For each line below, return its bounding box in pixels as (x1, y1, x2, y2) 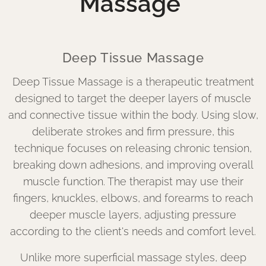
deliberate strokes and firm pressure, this (31, 125, 235, 138)
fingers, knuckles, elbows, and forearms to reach (13, 192, 253, 204)
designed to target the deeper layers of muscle (15, 92, 251, 104)
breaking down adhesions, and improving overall (12, 159, 254, 171)
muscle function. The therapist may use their (23, 175, 243, 188)
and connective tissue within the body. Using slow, (8, 109, 258, 121)
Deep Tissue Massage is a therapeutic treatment (12, 75, 254, 88)
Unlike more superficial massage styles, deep (20, 251, 246, 264)
